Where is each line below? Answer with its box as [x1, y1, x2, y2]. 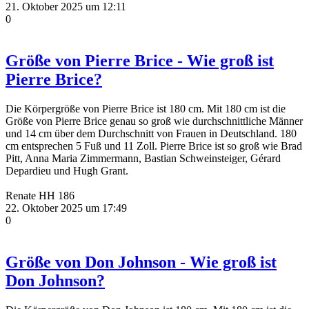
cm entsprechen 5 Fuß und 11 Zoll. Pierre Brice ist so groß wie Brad [6, 139, 302, 152]
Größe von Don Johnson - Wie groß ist [6, 252, 277, 271]
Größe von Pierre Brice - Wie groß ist [6, 51, 274, 70]
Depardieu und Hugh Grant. [6, 164, 128, 177]
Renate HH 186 [6, 189, 74, 201]
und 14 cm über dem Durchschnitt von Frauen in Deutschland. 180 [6, 127, 297, 139]
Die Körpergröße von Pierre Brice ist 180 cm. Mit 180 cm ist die [6, 102, 286, 114]
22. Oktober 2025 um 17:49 [6, 201, 127, 214]
